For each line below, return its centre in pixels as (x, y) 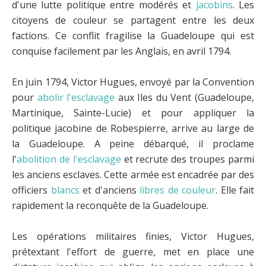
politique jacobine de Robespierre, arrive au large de (133, 128)
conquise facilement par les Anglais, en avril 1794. (121, 51)
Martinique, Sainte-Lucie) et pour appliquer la (133, 113)
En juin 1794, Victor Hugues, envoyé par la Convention (133, 82)
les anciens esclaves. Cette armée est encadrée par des (133, 174)
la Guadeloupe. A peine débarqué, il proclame (133, 143)
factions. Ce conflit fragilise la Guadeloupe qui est (133, 35)
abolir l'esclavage (76, 97)
